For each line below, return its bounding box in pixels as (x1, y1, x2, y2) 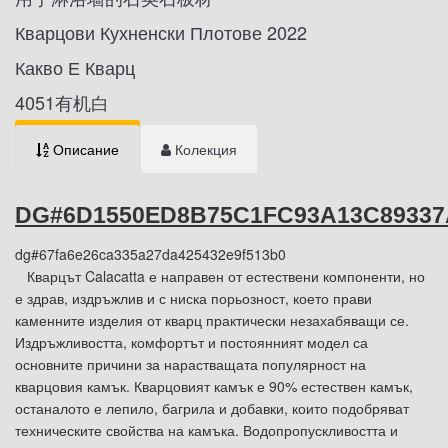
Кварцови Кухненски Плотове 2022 (15, 18, 307, 45)
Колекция (175, 138, 237, 159)
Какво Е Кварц (15, 53, 135, 80)
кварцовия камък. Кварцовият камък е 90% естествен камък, (15, 375, 413, 396)
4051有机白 (15, 88, 109, 115)
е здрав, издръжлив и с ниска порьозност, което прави (15, 287, 372, 308)
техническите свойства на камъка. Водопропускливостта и (15, 419, 398, 440)
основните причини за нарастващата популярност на (15, 353, 366, 374)
